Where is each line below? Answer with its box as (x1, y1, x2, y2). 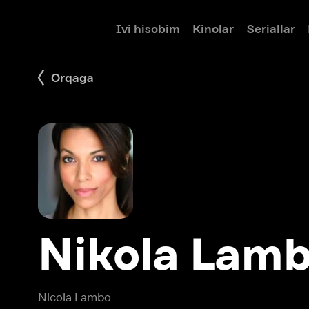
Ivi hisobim (100, 19, 157, 31)
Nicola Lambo (32, 252, 97, 264)
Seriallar (215, 19, 257, 31)
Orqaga (43, 61, 81, 74)
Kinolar (167, 19, 204, 31)
